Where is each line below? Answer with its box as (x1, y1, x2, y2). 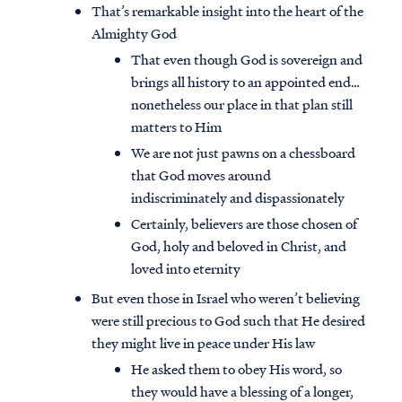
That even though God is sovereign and (131, 49, 363, 70)
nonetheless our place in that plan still (131, 94, 353, 115)
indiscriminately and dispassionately (131, 188, 347, 208)
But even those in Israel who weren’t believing (92, 288, 360, 309)
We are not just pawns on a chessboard (131, 143, 355, 163)
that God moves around (131, 165, 271, 186)
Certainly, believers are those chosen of (131, 214, 357, 234)
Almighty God (92, 23, 177, 44)
